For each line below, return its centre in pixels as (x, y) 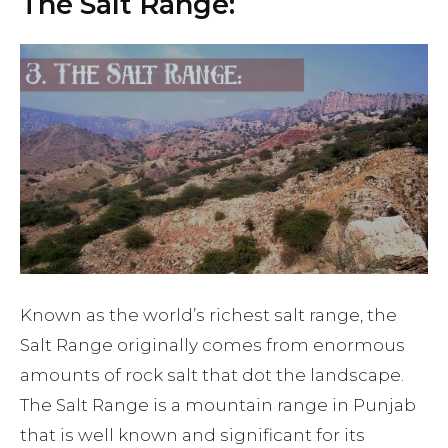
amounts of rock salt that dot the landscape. (212, 375)
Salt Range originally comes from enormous (212, 345)
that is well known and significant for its (192, 435)
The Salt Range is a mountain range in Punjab (218, 405)
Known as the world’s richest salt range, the (208, 315)
